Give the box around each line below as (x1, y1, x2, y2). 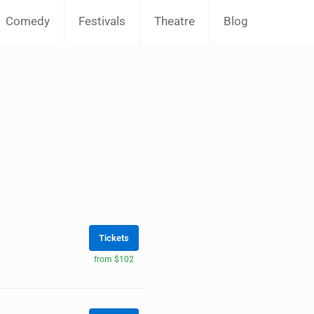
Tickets (98, 232, 129, 243)
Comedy (6, 14, 50, 28)
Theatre (154, 14, 195, 28)
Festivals (78, 14, 125, 28)
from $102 (93, 254, 134, 264)
